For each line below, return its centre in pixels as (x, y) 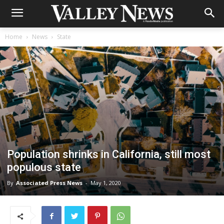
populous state (44, 167)
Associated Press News (49, 183)
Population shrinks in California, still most (109, 154)
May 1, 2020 (106, 183)
